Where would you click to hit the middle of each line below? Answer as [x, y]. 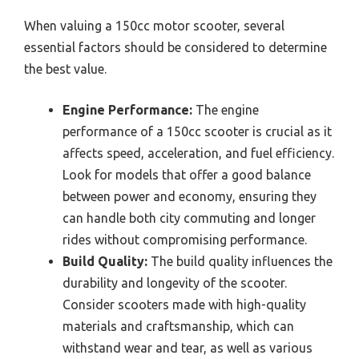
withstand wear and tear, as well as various [188, 347]
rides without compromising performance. [185, 239]
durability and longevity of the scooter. [175, 282]
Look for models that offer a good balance [187, 174]
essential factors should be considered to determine [175, 47]
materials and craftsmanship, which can [178, 326]
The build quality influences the [240, 261]
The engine [226, 109]
